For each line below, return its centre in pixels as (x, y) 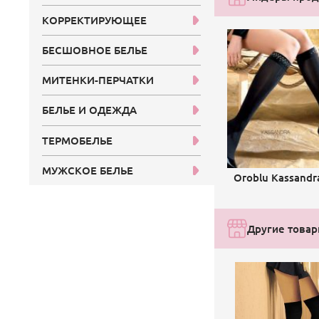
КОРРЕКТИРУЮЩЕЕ (95, 20)
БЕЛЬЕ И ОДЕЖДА (90, 110)
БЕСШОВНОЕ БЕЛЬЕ (95, 50)
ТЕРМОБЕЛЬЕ (78, 140)
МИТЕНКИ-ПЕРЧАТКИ (98, 80)
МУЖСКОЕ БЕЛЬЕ (88, 170)
